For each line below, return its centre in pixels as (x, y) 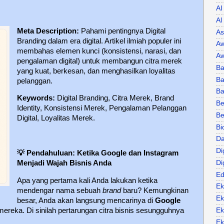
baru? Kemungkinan (154, 190)
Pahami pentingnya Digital (122, 31)
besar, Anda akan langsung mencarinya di (86, 200)
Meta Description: (48, 31)
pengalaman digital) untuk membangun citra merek (99, 61)
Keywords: (36, 98)
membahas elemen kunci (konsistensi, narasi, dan (99, 51)
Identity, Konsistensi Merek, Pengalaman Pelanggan (101, 108)
